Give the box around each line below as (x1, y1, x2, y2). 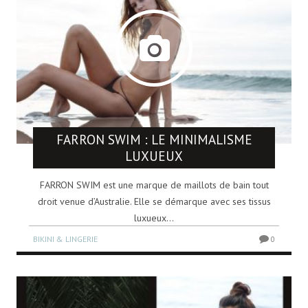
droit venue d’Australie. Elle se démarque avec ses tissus (37, 195, 271, 208)
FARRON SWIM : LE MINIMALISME (56, 131, 252, 148)
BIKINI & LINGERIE (33, 233, 98, 244)
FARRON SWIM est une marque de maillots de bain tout (39, 178, 269, 191)
